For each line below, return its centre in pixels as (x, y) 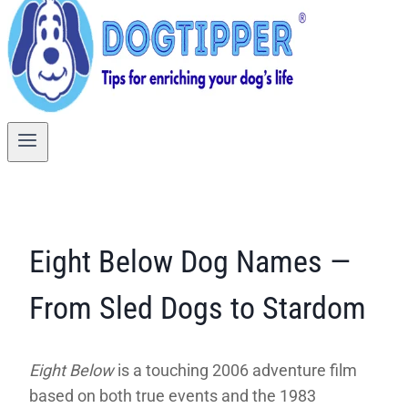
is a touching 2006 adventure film (235, 370)
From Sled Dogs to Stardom (198, 308)
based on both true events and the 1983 (173, 395)
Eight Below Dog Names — (190, 262)
